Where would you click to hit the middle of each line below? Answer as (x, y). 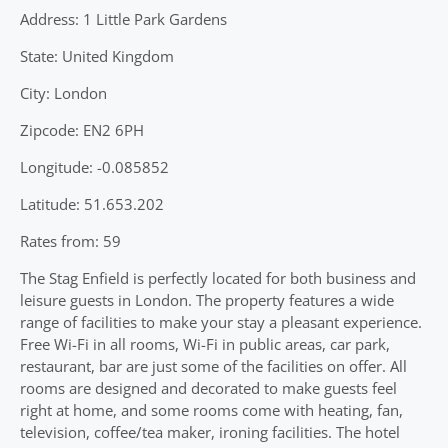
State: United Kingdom (97, 56)
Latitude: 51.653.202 (92, 204)
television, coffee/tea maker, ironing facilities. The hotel (210, 432)
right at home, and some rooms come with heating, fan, (211, 410)
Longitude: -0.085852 (94, 167)
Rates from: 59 (70, 241)
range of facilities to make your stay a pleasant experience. (221, 322)
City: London (63, 93)
